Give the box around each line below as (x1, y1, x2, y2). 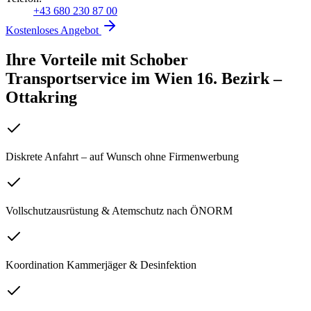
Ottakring (6, 87, 77, 106)
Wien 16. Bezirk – (154, 69, 282, 87)
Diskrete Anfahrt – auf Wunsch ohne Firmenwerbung (6, 151, 239, 163)
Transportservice (6, 69, 131, 87)
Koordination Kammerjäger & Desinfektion (6, 259, 196, 271)
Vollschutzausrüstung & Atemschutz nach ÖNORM (6, 205, 233, 217)
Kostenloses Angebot (6, 24, 101, 36)
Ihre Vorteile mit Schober (6, 50, 188, 69)
